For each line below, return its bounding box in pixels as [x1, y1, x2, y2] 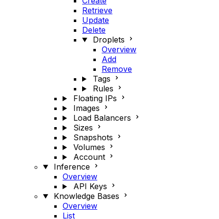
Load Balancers [73, 113, 131, 123]
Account [73, 152, 105, 162]
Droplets [92, 35, 125, 44]
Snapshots [73, 132, 113, 142]
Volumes [73, 142, 105, 152]
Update [82, 15, 109, 25]
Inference [53, 162, 90, 172]
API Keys [73, 181, 107, 191]
